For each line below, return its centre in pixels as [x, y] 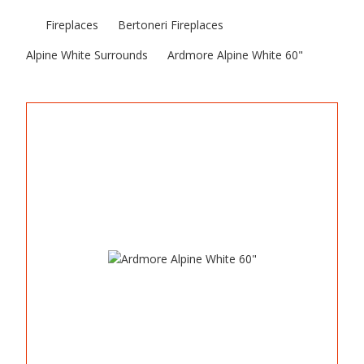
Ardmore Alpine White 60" [235, 55]
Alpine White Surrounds [87, 55]
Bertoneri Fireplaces [171, 25]
